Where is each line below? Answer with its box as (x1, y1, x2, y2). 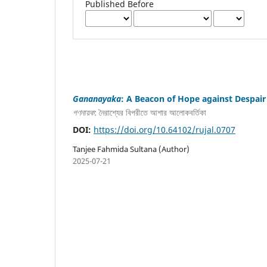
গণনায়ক (73, 107, 94, 119)
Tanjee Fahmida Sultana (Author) (73, 144, 190, 155)
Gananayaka (73, 92, 121, 104)
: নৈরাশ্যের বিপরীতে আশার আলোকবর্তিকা (94, 107, 206, 119)
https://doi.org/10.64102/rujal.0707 (94, 124, 235, 136)
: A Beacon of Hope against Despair (121, 92, 266, 104)
